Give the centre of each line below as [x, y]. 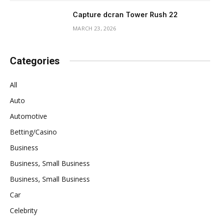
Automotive [28, 116]
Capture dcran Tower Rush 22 [125, 14]
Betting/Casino [33, 132]
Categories [35, 61]
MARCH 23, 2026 [95, 28]
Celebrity [24, 210]
